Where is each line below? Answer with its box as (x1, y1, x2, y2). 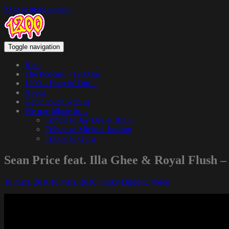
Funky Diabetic (98, 177, 148, 186)
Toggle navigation (8, 43, 60, 51)
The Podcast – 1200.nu (25, 70, 99, 78)
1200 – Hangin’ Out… (25, 79, 98, 87)
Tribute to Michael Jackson (45, 125, 132, 133)
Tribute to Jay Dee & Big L (45, 116, 133, 124)
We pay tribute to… (25, 106, 88, 115)
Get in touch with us (25, 97, 90, 106)
